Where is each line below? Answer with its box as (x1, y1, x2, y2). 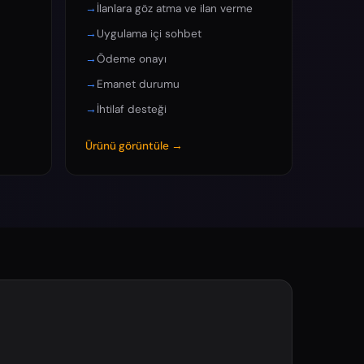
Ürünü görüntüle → (85, 138, 183, 153)
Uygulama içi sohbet (97, 26, 201, 41)
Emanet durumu (97, 77, 180, 92)
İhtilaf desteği (97, 102, 167, 117)
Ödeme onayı (97, 51, 167, 66)
